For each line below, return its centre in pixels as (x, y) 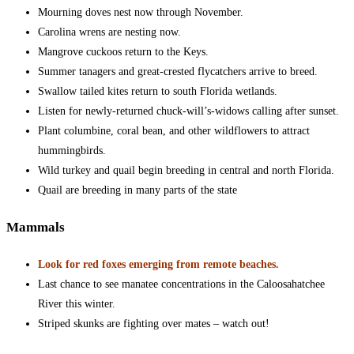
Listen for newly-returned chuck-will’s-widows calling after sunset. (188, 111)
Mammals (36, 227)
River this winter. (77, 303)
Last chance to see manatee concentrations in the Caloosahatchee (181, 284)
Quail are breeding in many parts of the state (137, 190)
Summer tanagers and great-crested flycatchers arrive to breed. (178, 72)
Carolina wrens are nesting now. (109, 32)
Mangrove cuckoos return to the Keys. (123, 52)
